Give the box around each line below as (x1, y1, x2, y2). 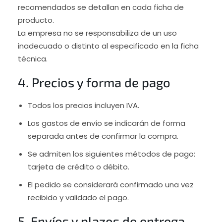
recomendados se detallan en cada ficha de (17, 1, 184, 12)
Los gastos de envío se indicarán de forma (27, 117, 185, 128)
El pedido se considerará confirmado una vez (27, 179, 194, 190)
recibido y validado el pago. (27, 192, 129, 203)
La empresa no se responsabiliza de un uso (17, 27, 177, 38)
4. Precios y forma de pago (17, 74, 170, 90)
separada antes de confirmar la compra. (27, 130, 178, 141)
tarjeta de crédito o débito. (27, 161, 129, 172)
